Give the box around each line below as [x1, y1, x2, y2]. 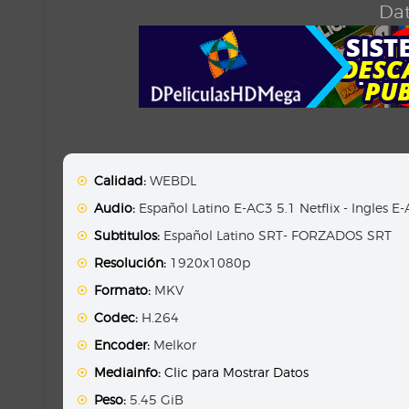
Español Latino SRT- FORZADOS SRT [160, 227, 393, 244]
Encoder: [94, 337, 151, 353]
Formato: [94, 282, 152, 299]
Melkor [150, 337, 197, 353]
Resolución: [94, 255, 167, 271]
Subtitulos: [94, 227, 161, 244]
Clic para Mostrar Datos [164, 364, 309, 381]
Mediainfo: [94, 364, 162, 381]
